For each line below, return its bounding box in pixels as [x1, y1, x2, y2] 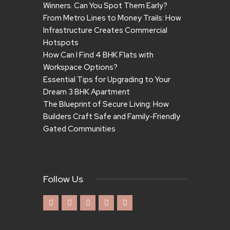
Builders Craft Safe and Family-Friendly [43, 111, 180, 122]
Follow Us [43, 173, 83, 185]
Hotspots [43, 37, 79, 48]
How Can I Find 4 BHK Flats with [43, 50, 154, 61]
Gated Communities [43, 124, 116, 135]
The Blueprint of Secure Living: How [43, 99, 169, 110]
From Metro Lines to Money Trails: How [43, 13, 181, 24]
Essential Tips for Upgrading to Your [43, 74, 170, 85]
